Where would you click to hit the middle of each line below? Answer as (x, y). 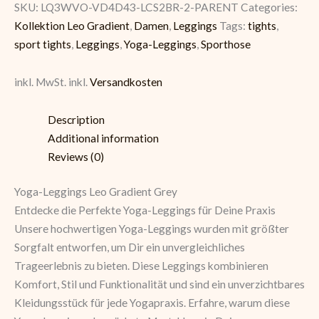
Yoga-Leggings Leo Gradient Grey (96, 192)
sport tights (43, 44)
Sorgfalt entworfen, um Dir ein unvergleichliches (130, 247)
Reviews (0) (75, 157)
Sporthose (226, 44)
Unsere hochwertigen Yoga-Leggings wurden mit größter (152, 229)
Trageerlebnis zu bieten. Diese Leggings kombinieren (141, 266)
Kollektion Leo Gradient (72, 25)
